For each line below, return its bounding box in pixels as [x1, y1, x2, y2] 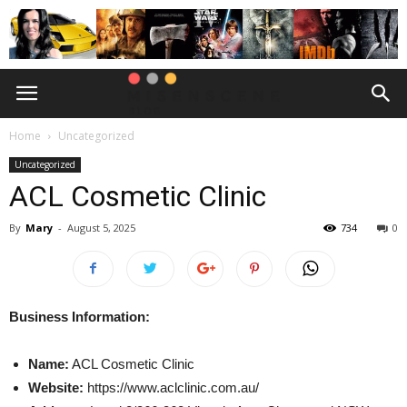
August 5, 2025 [67, 221, 135, 234]
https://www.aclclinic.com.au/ [84, 380, 259, 395]
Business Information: [9, 309, 150, 324]
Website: [28, 380, 84, 395]
